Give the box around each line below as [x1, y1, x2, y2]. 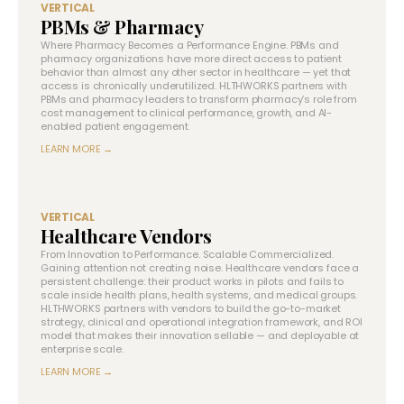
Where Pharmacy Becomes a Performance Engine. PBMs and [41, 37, 339, 52]
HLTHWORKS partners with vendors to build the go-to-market [41, 300, 342, 316]
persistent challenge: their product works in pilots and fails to [41, 273, 344, 289]
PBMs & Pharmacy [41, 13, 204, 39]
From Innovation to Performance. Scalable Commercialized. [41, 246, 335, 262]
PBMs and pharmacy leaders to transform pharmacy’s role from [41, 91, 357, 106]
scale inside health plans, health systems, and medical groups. [41, 287, 358, 302]
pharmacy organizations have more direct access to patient [41, 50, 343, 66]
